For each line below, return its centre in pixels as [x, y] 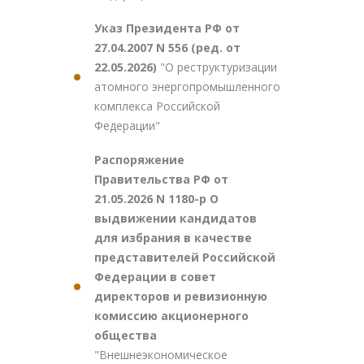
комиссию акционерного [171, 316]
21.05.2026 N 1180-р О [156, 199]
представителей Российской [185, 257]
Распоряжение [139, 160]
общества [126, 335]
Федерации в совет [155, 277]
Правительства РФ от [161, 179]
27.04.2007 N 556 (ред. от [167, 48]
